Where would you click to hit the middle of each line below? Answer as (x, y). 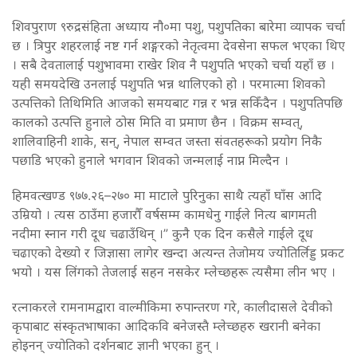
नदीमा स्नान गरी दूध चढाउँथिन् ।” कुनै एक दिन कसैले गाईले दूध (163, 233)
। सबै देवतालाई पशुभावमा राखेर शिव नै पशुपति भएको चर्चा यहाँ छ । (173, 64)
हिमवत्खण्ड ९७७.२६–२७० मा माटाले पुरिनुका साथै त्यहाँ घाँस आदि (167, 195)
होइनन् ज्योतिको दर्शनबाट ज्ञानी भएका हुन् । (116, 345)
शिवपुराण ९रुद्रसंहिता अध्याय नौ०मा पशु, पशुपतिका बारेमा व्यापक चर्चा (178, 26)
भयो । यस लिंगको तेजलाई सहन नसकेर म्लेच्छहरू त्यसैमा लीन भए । (174, 271)
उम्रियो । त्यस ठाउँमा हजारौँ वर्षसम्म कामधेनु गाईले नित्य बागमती (164, 214)
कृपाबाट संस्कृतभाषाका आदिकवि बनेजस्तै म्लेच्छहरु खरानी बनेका (166, 326)
